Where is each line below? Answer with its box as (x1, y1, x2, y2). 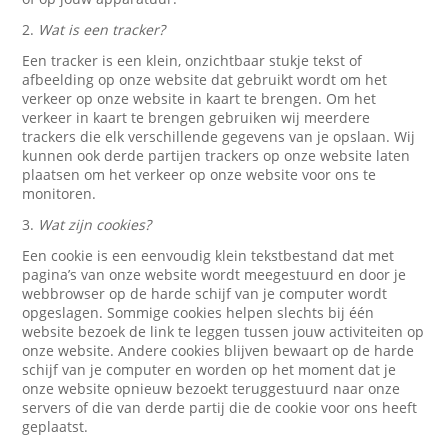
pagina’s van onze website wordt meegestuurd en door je (22, 265, 407, 284)
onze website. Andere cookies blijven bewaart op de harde (22, 341, 415, 360)
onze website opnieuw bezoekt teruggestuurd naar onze (22, 379, 401, 398)
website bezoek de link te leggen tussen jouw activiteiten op (22, 322, 425, 341)
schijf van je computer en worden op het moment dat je (22, 360, 397, 379)
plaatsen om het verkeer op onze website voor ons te (22, 165, 377, 184)
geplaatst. (22, 417, 89, 436)
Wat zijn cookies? (38, 215, 152, 234)
